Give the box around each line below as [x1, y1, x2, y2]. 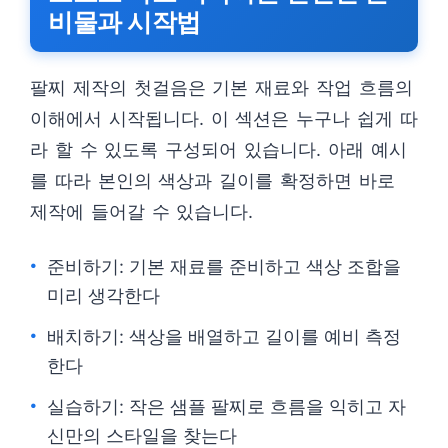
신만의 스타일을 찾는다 [47, 425, 237, 446]
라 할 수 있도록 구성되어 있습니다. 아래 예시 [30, 139, 407, 160]
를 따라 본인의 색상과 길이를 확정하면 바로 [30, 170, 395, 191]
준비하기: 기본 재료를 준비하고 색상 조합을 [47, 256, 401, 277]
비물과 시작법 [48, 7, 201, 37]
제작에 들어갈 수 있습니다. [30, 201, 254, 222]
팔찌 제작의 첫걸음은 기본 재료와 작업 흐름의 [30, 77, 413, 98]
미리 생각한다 [47, 285, 160, 306]
